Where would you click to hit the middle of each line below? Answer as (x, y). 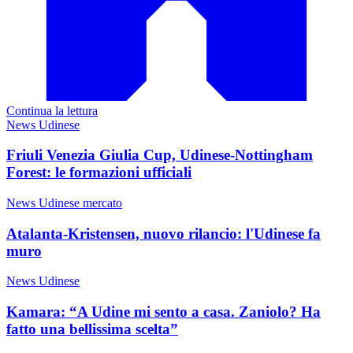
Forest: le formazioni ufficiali (99, 173)
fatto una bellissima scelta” (92, 329)
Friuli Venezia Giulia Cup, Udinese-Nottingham (160, 155)
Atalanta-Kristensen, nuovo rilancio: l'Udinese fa (163, 233)
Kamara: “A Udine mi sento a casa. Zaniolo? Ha (163, 312)
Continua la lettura (52, 110)
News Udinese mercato (64, 203)
